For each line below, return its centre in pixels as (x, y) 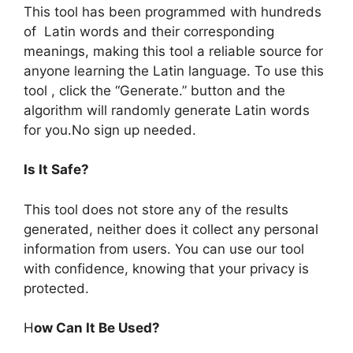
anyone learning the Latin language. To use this (174, 71)
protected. (56, 288)
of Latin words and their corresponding (149, 31)
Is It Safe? (56, 169)
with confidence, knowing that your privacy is (166, 268)
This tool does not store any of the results (156, 209)
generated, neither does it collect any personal (171, 229)
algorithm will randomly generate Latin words (167, 110)
